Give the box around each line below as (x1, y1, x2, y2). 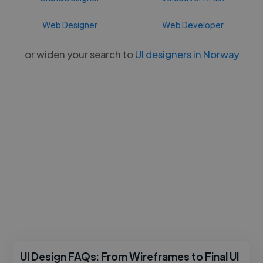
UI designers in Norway (134, 47, 239, 60)
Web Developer (162, 19, 224, 30)
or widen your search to (24, 47, 135, 60)
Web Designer (42, 19, 98, 30)
